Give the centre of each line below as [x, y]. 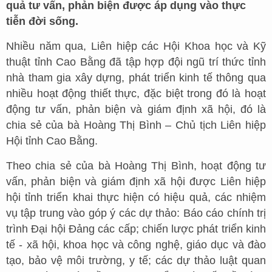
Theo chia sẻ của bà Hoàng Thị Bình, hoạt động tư [136, 166]
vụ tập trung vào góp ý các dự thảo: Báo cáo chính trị [136, 213]
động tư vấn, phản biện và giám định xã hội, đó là [136, 109]
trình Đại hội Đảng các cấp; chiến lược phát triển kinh [136, 229]
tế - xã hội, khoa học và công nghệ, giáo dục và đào [136, 245]
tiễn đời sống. [42, 21]
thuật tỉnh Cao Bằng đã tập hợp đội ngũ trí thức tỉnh [136, 62]
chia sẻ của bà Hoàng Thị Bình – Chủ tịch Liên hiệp [136, 125]
